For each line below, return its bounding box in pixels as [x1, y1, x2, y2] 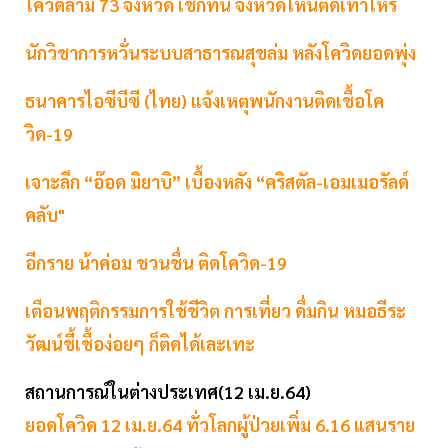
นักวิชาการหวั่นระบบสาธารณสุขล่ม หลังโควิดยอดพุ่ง [25, 41, 416, 65]
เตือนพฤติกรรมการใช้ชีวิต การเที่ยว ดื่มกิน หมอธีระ [25, 299, 406, 323]
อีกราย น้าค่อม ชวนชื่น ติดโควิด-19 [25, 251, 287, 275]
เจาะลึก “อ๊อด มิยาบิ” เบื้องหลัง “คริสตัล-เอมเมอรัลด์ [25, 170, 409, 194]
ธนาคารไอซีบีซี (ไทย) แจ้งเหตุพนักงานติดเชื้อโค [25, 89, 384, 113]
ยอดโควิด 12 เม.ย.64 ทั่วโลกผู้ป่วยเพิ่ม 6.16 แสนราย [25, 413, 415, 437]
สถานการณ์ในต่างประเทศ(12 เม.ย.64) [25, 380, 311, 404]
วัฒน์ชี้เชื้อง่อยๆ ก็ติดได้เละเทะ [25, 332, 255, 356]
